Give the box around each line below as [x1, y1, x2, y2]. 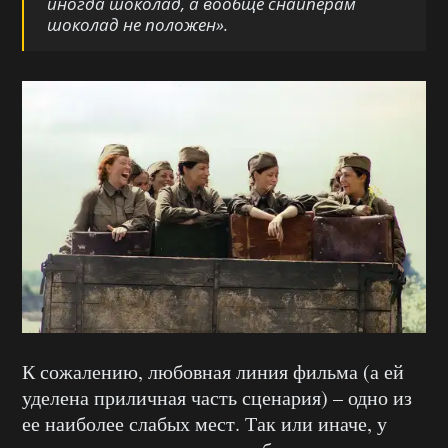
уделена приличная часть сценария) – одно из [22, 384, 412, 412]
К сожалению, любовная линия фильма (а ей [22, 358, 404, 386]
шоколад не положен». [47, 12, 228, 36]
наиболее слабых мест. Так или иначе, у [40, 410, 387, 438]
